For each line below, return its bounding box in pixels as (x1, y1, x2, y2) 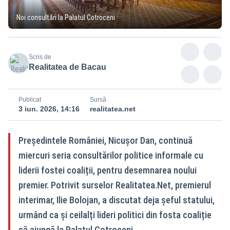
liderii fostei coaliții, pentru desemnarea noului (18, 164, 197, 176)
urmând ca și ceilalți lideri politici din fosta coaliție (18, 209, 212, 220)
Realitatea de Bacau (29, 62, 106, 71)
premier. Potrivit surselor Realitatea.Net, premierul (18, 179, 211, 190)
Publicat (18, 95, 41, 103)
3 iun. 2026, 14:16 (18, 104, 80, 113)
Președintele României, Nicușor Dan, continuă (18, 135, 193, 146)
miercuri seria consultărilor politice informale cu (18, 149, 203, 161)
